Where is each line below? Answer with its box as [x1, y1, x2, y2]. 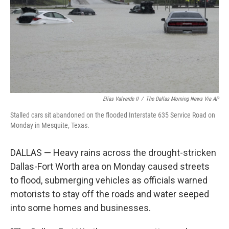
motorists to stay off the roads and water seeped [10, 189, 209, 199]
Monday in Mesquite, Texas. [10, 121, 89, 129]
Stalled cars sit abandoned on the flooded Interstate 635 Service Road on [10, 111, 215, 119]
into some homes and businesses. [10, 202, 151, 213]
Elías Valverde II [103, 96, 139, 102]
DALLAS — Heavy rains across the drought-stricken [10, 147, 216, 158]
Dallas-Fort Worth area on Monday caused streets [10, 161, 210, 172]
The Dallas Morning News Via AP [146, 96, 219, 102]
